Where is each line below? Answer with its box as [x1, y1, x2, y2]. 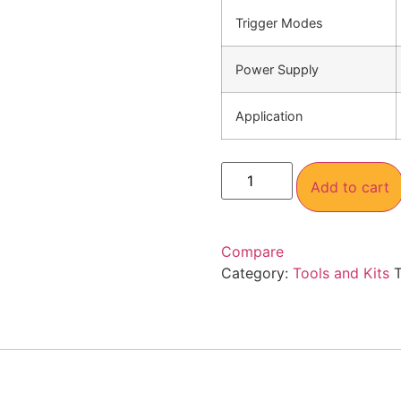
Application [235, 107, 303, 124]
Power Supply [235, 61, 319, 77]
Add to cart [310, 177, 389, 196]
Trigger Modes [235, 14, 323, 30]
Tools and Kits [292, 263, 389, 282]
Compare [220, 242, 284, 260]
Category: [220, 263, 293, 282]
